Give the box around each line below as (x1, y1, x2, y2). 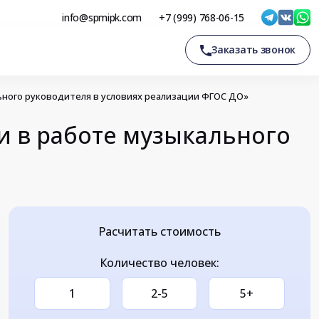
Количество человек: (100, 255, 219, 271)
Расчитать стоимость (98, 224, 221, 239)
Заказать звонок (211, 43, 296, 56)
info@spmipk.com (62, 10, 142, 24)
